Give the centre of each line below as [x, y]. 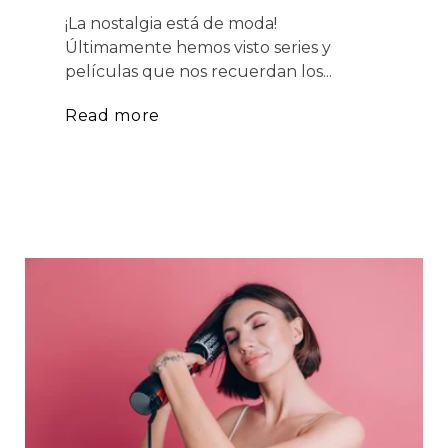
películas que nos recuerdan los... [198, 71]
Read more [112, 115]
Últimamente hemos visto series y [198, 47]
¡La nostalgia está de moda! [171, 23]
